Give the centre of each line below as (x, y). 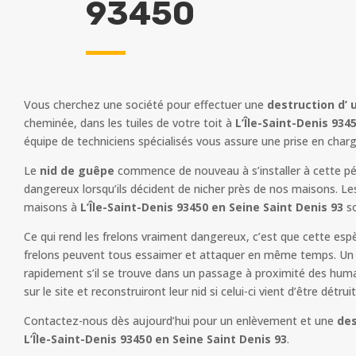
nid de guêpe (77, 171)
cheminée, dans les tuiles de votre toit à (128, 123)
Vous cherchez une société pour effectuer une (145, 105)
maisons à (52, 207)
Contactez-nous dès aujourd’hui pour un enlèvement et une (180, 321)
